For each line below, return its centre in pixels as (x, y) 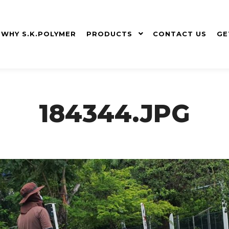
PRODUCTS (109, 34)
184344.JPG (114, 113)
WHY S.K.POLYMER (39, 34)
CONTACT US (180, 34)
